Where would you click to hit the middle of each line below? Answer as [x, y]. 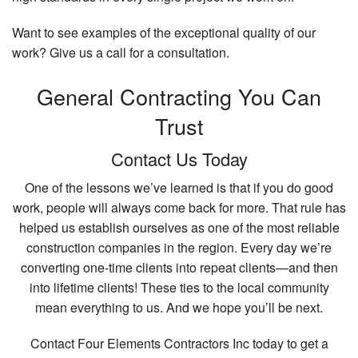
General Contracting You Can [179, 96]
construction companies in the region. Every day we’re [179, 247]
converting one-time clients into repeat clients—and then [179, 267]
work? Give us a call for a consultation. [121, 53]
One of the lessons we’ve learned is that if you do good [179, 187]
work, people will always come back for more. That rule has [179, 207]
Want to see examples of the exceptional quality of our [164, 33]
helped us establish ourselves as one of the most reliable [179, 227]
